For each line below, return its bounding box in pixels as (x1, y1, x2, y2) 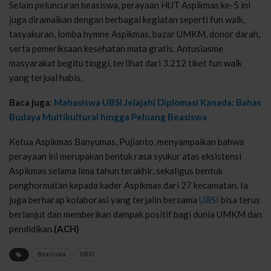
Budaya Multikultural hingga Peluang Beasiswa (9, 111, 207, 122)
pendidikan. (9, 223, 54, 234)
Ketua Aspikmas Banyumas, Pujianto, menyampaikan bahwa (9, 135, 244, 147)
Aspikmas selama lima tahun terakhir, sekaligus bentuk (9, 165, 223, 176)
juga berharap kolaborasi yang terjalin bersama (9, 194, 199, 205)
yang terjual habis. (9, 71, 82, 83)
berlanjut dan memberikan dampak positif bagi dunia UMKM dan (9, 208, 262, 220)
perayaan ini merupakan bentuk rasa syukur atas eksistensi (9, 150, 241, 162)
